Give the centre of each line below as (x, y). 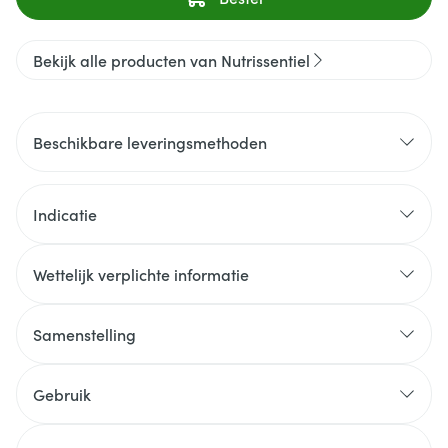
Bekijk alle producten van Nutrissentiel (171, 60)
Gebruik (62, 394)
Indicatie (65, 214)
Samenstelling (84, 334)
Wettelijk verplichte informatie (141, 274)
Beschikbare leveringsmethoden (150, 142)
